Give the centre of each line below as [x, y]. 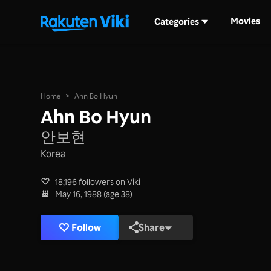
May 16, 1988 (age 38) [94, 194]
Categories [176, 21]
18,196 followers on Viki [98, 182]
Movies [246, 21]
